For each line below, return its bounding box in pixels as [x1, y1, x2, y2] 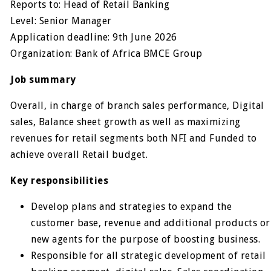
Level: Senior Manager [10, 15, 112, 27]
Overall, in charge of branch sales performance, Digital [10, 100, 264, 111]
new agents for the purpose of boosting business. [31, 233, 261, 245]
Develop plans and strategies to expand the [31, 201, 232, 212]
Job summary [10, 74, 76, 85]
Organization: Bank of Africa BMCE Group [10, 48, 203, 59]
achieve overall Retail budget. [10, 149, 148, 160]
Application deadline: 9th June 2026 [10, 31, 177, 43]
